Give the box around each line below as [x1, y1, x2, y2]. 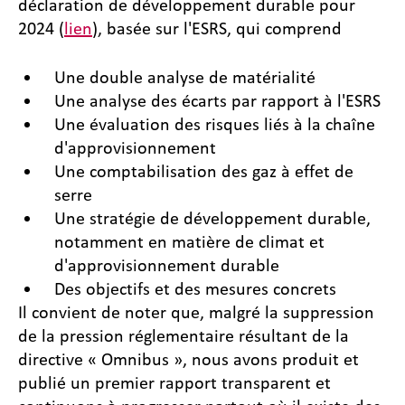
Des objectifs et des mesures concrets [54, 278, 336, 299]
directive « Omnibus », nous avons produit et [18, 349, 359, 370]
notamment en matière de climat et [54, 231, 325, 252]
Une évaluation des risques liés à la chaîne [54, 114, 375, 135]
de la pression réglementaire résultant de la [18, 325, 349, 346]
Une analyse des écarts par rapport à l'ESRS [54, 90, 381, 111]
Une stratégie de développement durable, [54, 208, 371, 229]
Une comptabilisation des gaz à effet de [54, 161, 353, 182]
